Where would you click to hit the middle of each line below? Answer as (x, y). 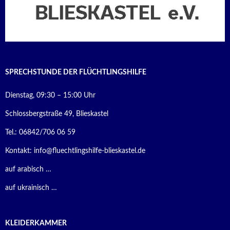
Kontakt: (20, 151)
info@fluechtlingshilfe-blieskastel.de (90, 151)
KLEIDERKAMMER (36, 224)
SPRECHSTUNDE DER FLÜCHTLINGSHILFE (76, 73)
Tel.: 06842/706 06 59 (40, 133)
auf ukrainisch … (31, 188)
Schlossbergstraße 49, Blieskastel (57, 114)
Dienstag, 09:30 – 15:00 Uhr (50, 96)
